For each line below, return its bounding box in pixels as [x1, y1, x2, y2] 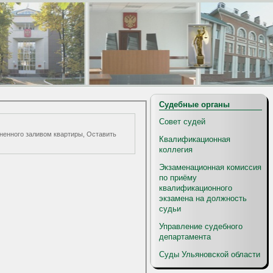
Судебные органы [159, 100, 230, 109]
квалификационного [159, 183, 232, 193]
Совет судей [159, 117, 205, 126]
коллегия [159, 145, 193, 154]
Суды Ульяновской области [159, 250, 260, 259]
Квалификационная [159, 135, 230, 144]
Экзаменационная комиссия [159, 163, 261, 172]
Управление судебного [159, 222, 243, 231]
